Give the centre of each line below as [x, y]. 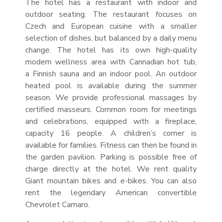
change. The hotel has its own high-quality [111, 50]
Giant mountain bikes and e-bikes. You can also [111, 181]
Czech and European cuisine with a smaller [111, 26]
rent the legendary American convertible [111, 193]
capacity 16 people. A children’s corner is [111, 133]
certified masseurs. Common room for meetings [111, 110]
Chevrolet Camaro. [57, 205]
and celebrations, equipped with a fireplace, [111, 121]
